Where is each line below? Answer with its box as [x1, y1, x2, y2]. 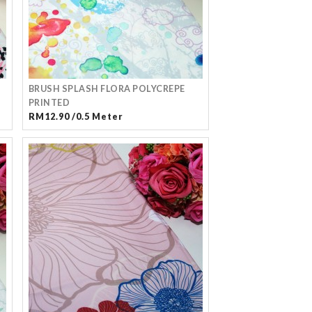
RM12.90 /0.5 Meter [28, 111, 123, 122]
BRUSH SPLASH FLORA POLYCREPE [28, 84, 185, 94]
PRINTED [28, 97, 70, 108]
